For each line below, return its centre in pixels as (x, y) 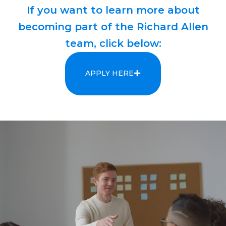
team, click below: (113, 44)
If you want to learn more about (113, 10)
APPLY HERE (109, 73)
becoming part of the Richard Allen (113, 27)
